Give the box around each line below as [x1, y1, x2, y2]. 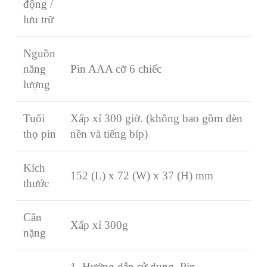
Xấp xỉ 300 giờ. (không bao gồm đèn [70, 111, 243, 125]
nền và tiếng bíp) [70, 127, 148, 140]
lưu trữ [23, 13, 54, 26]
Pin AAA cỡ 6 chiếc [70, 62, 162, 75]
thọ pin [23, 127, 56, 140]
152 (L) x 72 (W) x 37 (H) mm [70, 169, 213, 182]
